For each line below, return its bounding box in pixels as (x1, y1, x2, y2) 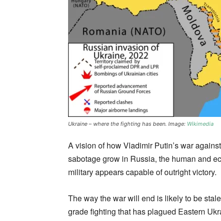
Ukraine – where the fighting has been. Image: (68, 120, 187, 127)
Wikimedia (187, 120, 214, 127)
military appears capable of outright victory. (68, 166, 217, 178)
